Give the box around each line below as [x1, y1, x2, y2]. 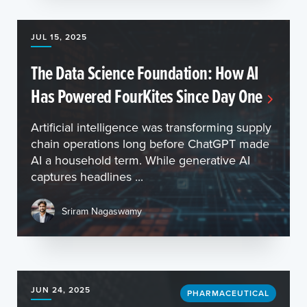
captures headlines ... [31, 168, 143, 185]
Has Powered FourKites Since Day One [31, 82, 262, 110]
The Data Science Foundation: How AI [31, 59, 258, 86]
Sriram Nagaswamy [62, 204, 142, 218]
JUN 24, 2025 [31, 284, 90, 295]
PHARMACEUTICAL [187, 287, 269, 299]
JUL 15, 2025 [31, 31, 87, 42]
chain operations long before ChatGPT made [31, 135, 269, 152]
